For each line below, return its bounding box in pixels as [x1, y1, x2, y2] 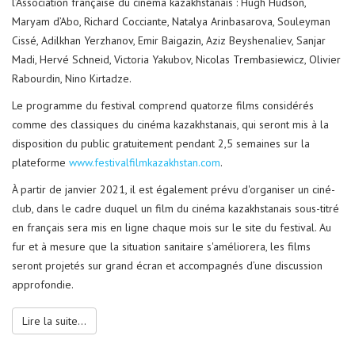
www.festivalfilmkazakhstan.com [69, 155, 220, 170]
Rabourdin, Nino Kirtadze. [12, 71, 132, 86]
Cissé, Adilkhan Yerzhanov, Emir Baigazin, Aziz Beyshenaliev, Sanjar [12, 33, 326, 48]
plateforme [12, 155, 69, 170]
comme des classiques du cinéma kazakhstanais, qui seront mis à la [12, 117, 329, 132]
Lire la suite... [22, 314, 86, 329]
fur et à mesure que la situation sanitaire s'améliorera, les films [12, 239, 311, 254]
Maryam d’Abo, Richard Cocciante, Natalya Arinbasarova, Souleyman [12, 14, 330, 29]
